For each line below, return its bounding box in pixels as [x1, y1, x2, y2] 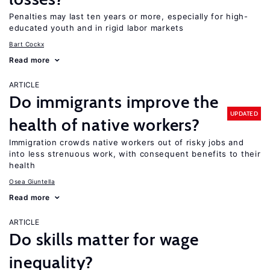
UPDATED [230, 109, 258, 118]
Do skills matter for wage [9, 229, 199, 250]
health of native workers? [9, 115, 200, 135]
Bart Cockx [9, 40, 44, 48]
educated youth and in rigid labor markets [9, 23, 184, 33]
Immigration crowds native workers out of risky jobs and [9, 137, 244, 147]
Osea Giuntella [9, 178, 55, 185]
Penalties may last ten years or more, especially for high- [9, 11, 248, 21]
